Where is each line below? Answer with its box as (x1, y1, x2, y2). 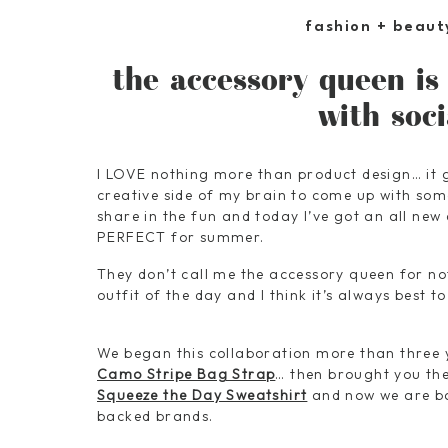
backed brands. (97, 407, 214, 425)
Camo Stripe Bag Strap (97, 365, 276, 383)
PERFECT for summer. (97, 228, 265, 246)
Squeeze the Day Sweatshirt (97, 386, 308, 404)
